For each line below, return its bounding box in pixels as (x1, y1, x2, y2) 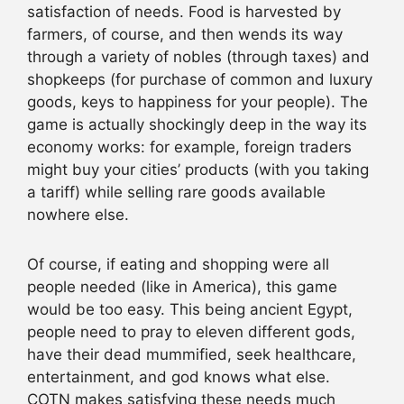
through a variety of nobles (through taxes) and (27, 47, 370, 66)
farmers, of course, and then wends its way (27, 24, 343, 43)
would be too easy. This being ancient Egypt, (27, 300, 353, 319)
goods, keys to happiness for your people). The (27, 92, 368, 111)
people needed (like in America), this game (27, 278, 337, 297)
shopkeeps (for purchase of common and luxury (27, 69, 372, 88)
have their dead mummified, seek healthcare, (27, 345, 356, 364)
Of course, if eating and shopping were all (27, 255, 329, 274)
